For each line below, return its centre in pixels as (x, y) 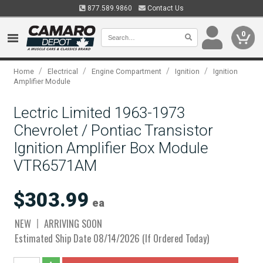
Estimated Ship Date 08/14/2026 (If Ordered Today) (112, 238)
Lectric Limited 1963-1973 (100, 113)
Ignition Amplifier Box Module (111, 148)
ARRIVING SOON (73, 223)
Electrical (63, 71)
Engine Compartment (127, 71)
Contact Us (165, 8)
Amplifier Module (42, 81)
